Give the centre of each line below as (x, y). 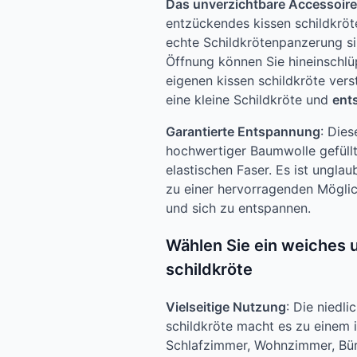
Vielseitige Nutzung (226, 307)
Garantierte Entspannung (243, 132)
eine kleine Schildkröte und (249, 100)
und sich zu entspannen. (238, 208)
